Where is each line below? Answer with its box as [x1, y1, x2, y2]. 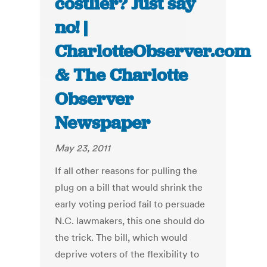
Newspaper [55, 111, 151, 135]
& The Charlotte [55, 64, 188, 87]
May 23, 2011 [55, 142, 111, 154]
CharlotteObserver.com [55, 40, 251, 63]
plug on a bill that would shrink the [55, 181, 203, 194]
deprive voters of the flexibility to [55, 248, 200, 260]
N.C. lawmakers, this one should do [55, 215, 205, 227]
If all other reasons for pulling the [55, 164, 198, 177]
